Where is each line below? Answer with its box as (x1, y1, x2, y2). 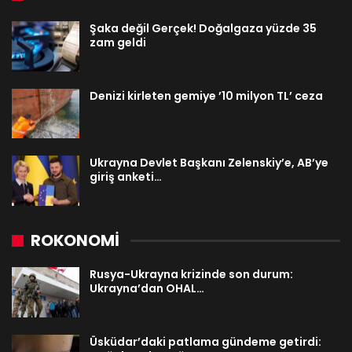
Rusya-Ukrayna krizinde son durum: (90, 266, 293, 283)
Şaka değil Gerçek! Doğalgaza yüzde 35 (90, 20, 317, 37)
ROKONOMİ (31, 229, 119, 252)
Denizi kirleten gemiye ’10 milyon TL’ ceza (90, 87, 323, 104)
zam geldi (90, 35, 146, 51)
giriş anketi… (90, 169, 162, 185)
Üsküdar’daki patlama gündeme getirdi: (90, 333, 321, 350)
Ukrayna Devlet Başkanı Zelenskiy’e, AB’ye (90, 155, 328, 171)
